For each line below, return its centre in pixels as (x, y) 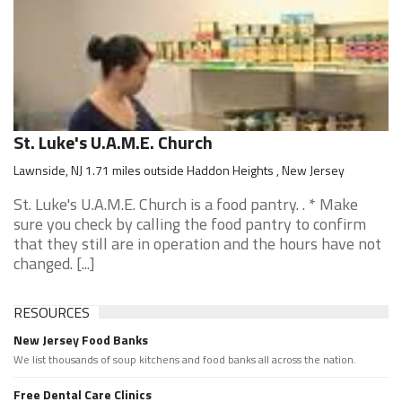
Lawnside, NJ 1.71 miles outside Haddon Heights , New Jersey (179, 170)
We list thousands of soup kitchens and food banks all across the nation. (185, 359)
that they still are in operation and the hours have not (197, 244)
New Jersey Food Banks (81, 340)
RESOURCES (52, 312)
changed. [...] (54, 263)
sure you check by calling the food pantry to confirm (190, 224)
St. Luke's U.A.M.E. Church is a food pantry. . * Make (186, 204)
